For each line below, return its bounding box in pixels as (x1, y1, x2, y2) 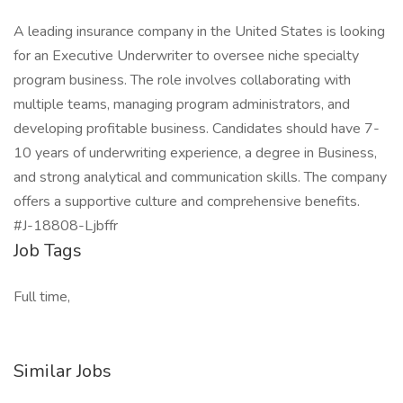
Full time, (13, 287, 70, 307)
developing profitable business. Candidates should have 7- (13, 119, 380, 139)
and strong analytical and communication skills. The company (13, 167, 387, 187)
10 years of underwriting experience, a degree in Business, (13, 143, 377, 163)
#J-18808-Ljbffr (13, 216, 118, 236)
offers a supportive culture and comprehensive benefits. (13, 192, 360, 211)
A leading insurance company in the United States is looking (13, 22, 385, 41)
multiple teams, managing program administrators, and (13, 94, 350, 114)
